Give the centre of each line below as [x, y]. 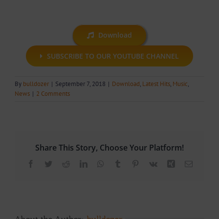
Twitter [63, 164]
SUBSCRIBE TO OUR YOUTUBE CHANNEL [113, 56]
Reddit [79, 164]
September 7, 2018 [80, 84]
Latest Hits [156, 84]
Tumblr [132, 164]
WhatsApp [120, 164]
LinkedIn [101, 164]
